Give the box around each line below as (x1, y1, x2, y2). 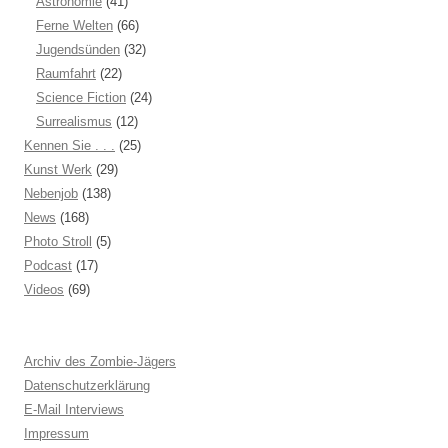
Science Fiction (36, 90, 126, 105)
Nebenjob (24, 186, 78, 201)
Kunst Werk (24, 162, 92, 177)
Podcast (24, 258, 72, 273)
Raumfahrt (36, 66, 96, 81)
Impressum (24, 426, 89, 441)
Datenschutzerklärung (24, 378, 150, 393)
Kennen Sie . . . (24, 138, 115, 153)
